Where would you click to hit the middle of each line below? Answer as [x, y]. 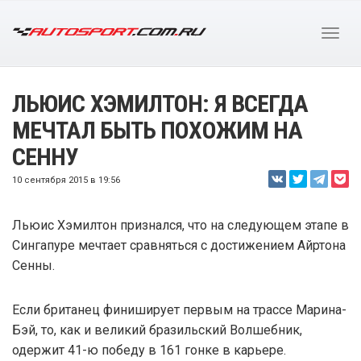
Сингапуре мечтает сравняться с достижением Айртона [179, 245]
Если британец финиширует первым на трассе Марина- [179, 310]
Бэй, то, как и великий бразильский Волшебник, [157, 330]
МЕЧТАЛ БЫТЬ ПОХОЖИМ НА [158, 130]
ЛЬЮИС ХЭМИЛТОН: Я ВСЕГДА [160, 104]
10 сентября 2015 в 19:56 [66, 180]
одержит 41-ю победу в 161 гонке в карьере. [149, 350]
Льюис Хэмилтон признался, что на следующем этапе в [180, 225]
